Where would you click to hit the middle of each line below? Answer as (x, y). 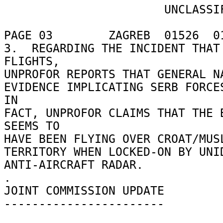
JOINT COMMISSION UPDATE (88, 190)
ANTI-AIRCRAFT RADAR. (77, 165)
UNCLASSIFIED (84, 9)
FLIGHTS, (35, 61)
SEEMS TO (35, 126)
